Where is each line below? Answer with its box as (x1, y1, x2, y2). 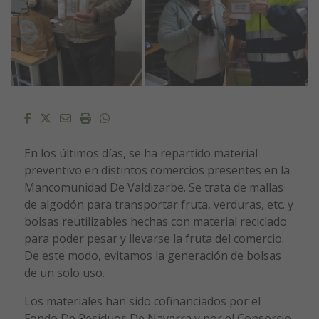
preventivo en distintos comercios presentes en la (23, 162, 290, 179)
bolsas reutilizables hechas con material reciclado (23, 214, 287, 230)
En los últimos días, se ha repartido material (23, 145, 258, 162)
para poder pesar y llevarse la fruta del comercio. (23, 231, 284, 247)
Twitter (50, 110, 90, 126)
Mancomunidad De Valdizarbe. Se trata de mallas (23, 179, 283, 196)
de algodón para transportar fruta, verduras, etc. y (23, 197, 293, 213)
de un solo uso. (23, 265, 105, 281)
